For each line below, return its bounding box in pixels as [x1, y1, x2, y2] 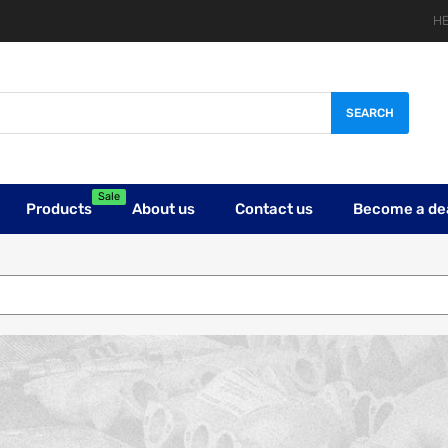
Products [26, 199, 92, 218]
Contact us [235, 199, 313, 218]
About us [132, 199, 195, 218]
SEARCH [346, 106, 394, 120]
